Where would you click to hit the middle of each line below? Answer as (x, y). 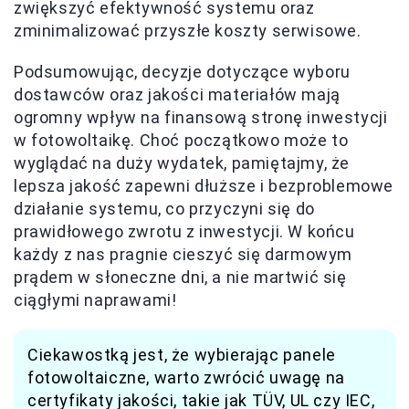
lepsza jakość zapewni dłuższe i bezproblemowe (204, 185)
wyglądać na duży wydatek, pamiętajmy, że (182, 163)
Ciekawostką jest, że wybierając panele (182, 354)
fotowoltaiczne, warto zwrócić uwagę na (186, 377)
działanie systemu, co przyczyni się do (164, 208)
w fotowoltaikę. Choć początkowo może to (181, 140)
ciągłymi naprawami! (95, 299)
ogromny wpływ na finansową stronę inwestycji (201, 117)
